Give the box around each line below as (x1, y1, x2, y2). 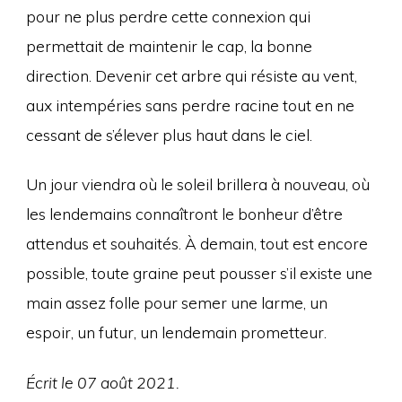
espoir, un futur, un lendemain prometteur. (25, 322, 327, 343)
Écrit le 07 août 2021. (25, 371, 179, 392)
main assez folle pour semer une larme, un (25, 293, 328, 313)
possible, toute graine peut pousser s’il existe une (25, 263, 372, 284)
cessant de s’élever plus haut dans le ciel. (25, 124, 316, 144)
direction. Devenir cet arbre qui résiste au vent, (25, 65, 357, 85)
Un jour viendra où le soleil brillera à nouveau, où (25, 174, 370, 195)
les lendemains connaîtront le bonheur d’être (25, 204, 343, 224)
